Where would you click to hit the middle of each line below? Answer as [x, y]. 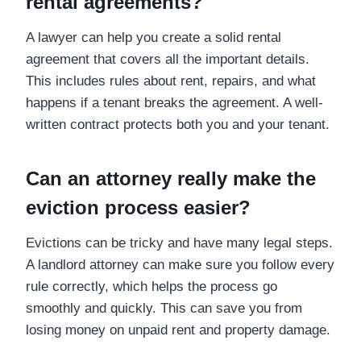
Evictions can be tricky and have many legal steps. [179, 243]
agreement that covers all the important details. [168, 59]
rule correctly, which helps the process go [151, 286]
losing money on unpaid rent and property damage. [178, 330]
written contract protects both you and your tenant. [178, 124]
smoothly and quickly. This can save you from [164, 308]
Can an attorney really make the [171, 178]
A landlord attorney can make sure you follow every [180, 264]
